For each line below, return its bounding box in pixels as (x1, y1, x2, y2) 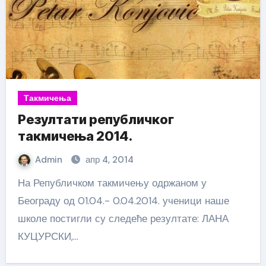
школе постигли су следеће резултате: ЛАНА (17, 212, 229, 225)
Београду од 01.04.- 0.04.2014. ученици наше (17, 194, 229, 207)
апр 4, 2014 (85, 154, 134, 166)
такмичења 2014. (17, 128, 132, 144)
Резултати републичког (17, 112, 174, 127)
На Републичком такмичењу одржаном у (17, 176, 25, 189)
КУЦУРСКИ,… (17, 230, 78, 243)
